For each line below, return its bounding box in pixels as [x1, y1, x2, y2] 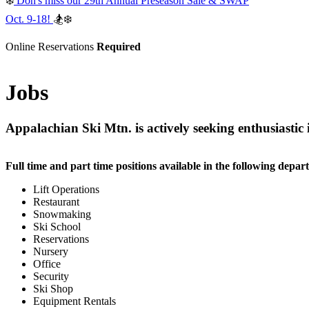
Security [33, 270, 69, 282]
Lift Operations [33, 183, 99, 195]
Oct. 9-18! [6, 13, 53, 25]
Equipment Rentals [33, 295, 116, 307]
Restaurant [33, 195, 79, 208]
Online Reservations [6, 41, 97, 52]
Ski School [33, 220, 81, 232]
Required [97, 41, 141, 52]
